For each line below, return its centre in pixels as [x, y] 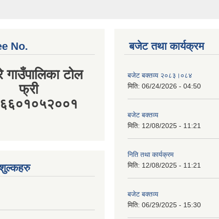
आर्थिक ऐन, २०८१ [150, 196]
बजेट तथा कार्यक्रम [166, 8]
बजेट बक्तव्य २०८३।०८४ [160, 37]
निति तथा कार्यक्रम [151, 117]
